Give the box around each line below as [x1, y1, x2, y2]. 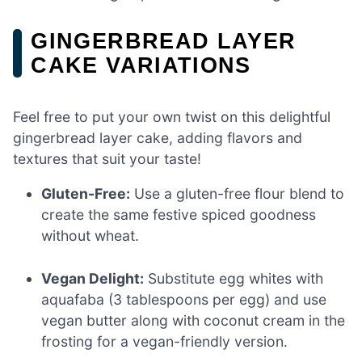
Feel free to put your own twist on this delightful [13, 107, 330, 125]
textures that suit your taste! [13, 149, 201, 167]
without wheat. [41, 227, 140, 245]
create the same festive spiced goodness [41, 206, 317, 224]
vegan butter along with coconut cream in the [41, 311, 346, 329]
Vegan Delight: [41, 269, 145, 287]
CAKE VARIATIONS [31, 53, 251, 78]
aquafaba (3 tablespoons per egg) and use [41, 290, 327, 308]
